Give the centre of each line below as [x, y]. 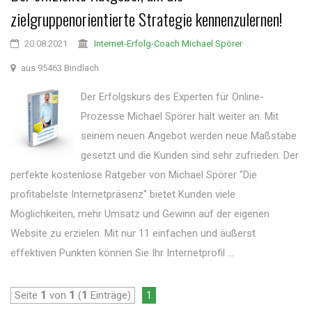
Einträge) [109, 295]
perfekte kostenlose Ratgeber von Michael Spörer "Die [134, 175]
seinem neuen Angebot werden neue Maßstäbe [189, 136]
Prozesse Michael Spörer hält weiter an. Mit [180, 116]
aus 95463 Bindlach [59, 68]
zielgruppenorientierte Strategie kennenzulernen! [146, 19]
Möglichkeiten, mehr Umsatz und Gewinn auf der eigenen [140, 214]
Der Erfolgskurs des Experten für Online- [173, 97]
